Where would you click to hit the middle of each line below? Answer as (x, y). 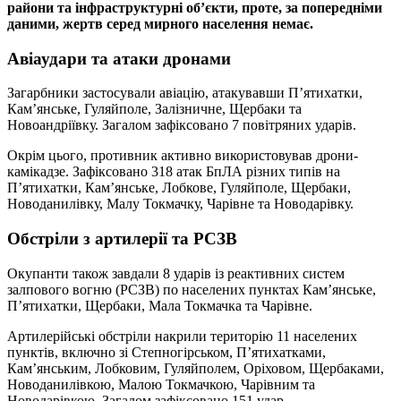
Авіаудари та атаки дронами (119, 58)
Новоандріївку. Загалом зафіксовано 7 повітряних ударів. (182, 125)
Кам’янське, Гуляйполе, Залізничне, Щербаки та (154, 109)
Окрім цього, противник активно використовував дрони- (183, 156)
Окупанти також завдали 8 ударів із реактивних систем (176, 273)
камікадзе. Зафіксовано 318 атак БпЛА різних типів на (174, 172)
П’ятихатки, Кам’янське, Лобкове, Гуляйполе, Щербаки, (179, 188)
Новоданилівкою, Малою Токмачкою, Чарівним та (161, 384)
